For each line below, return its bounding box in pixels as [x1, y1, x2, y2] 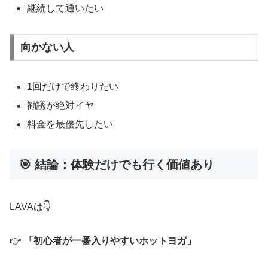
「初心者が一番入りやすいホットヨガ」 [24, 235, 196, 246]
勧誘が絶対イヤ [27, 100, 95, 111]
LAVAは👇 [10, 201, 51, 212]
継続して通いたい [27, 2, 104, 13]
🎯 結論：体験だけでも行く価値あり [19, 157, 214, 171]
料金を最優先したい [27, 118, 114, 129]
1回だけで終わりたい [27, 81, 119, 92]
